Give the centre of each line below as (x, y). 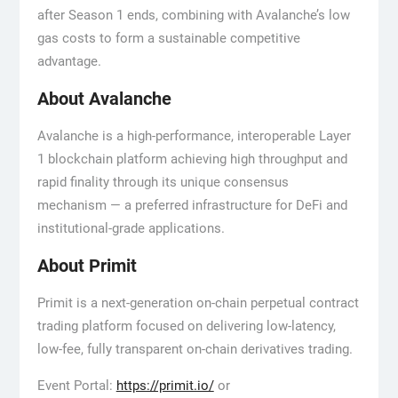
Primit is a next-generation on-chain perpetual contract (198, 303)
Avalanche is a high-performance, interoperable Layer (194, 136)
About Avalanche (104, 99)
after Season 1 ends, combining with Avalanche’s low (193, 16)
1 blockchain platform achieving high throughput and (192, 159)
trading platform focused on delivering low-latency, (186, 326)
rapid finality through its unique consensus (163, 183)
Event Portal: (76, 386)
